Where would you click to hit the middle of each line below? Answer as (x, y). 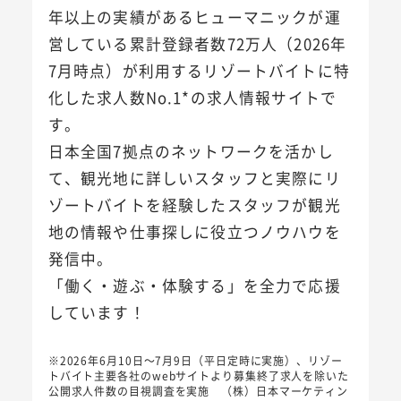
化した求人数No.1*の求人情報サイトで (192, 98)
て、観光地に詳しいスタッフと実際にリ (194, 179)
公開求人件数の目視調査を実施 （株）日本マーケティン (198, 391)
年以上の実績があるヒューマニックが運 (194, 17)
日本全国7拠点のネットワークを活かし (191, 152)
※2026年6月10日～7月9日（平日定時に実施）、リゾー (195, 361)
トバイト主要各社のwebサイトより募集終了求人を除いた (198, 376)
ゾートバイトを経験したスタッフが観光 (194, 205)
